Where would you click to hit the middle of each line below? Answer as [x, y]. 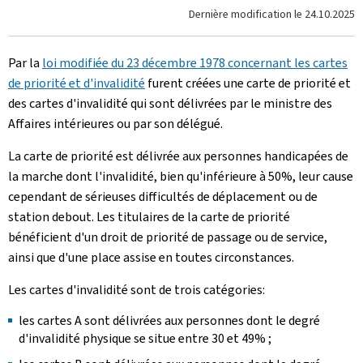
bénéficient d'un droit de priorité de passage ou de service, [168, 237]
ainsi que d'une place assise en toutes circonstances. [151, 257]
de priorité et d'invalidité [77, 83]
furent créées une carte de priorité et [248, 83]
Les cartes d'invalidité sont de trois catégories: [137, 290]
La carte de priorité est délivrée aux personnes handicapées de [178, 156]
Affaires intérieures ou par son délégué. [115, 124]
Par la [25, 63]
